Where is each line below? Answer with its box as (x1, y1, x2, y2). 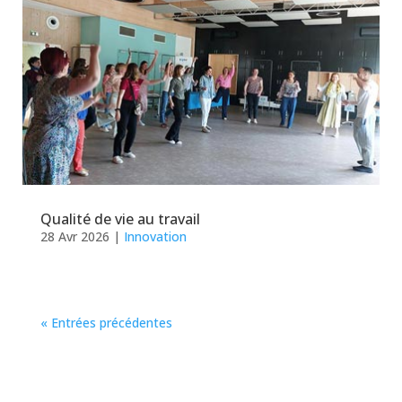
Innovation (123, 227, 187, 245)
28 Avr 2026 (39, 227, 109, 245)
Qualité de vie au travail (39, 208, 200, 229)
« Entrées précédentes (39, 313, 172, 331)
